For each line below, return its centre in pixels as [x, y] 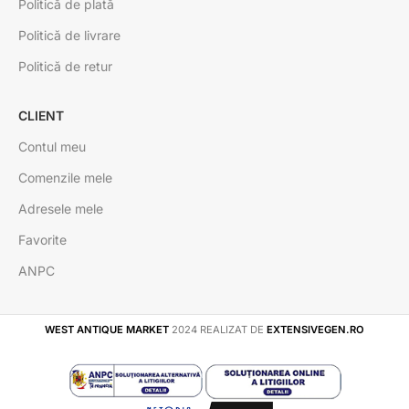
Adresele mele [61, 209]
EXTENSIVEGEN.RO [315, 330]
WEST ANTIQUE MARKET [107, 330]
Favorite [42, 240]
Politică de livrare [69, 36]
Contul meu [52, 147]
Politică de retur [65, 67]
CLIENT [41, 116]
